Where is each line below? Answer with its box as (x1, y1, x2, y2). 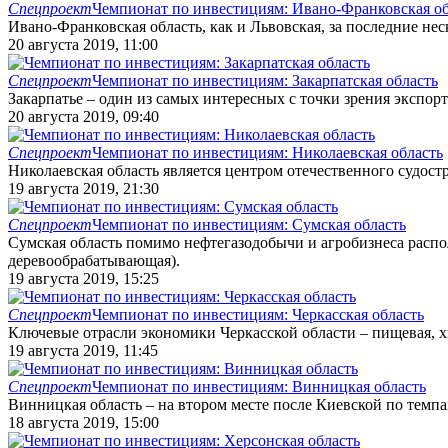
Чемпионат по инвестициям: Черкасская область (92, 305, 424, 323)
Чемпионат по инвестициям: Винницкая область (92, 377, 426, 395)
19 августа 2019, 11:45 (8, 341, 158, 359)
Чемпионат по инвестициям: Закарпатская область (92, 71, 438, 89)
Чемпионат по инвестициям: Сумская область (92, 215, 406, 233)
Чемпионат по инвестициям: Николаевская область (92, 143, 443, 161)
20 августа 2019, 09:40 (8, 107, 159, 125)
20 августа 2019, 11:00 (8, 35, 158, 53)
